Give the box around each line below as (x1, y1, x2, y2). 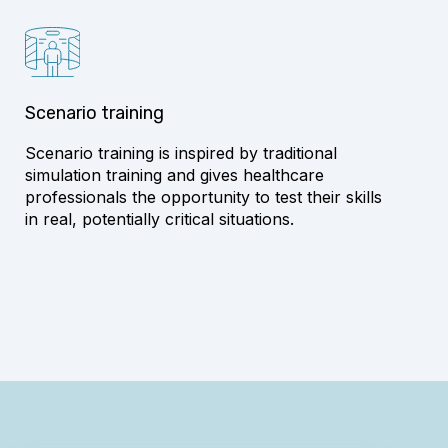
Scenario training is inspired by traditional (25, 143, 338, 164)
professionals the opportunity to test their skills (25, 187, 383, 208)
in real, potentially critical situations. (25, 209, 295, 230)
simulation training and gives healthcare (25, 165, 325, 186)
